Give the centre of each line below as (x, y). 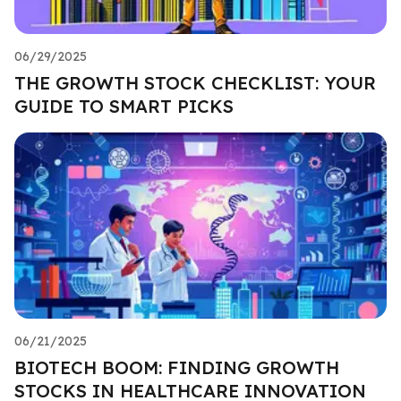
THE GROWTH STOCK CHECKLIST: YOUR (195, 82)
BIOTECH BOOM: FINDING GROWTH (177, 367)
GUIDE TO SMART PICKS (124, 106)
